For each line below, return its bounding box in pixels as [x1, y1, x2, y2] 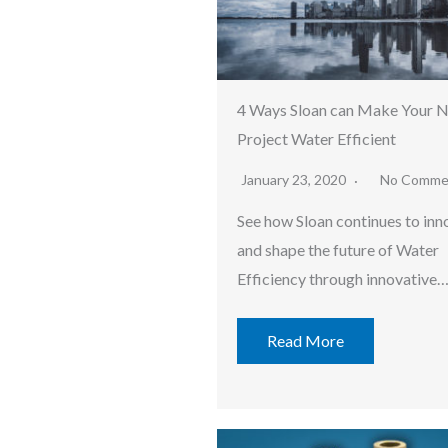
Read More [267, 330, 344, 350]
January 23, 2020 [241, 170, 349, 188]
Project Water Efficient [237, 128, 396, 148]
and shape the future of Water [237, 239, 439, 259]
